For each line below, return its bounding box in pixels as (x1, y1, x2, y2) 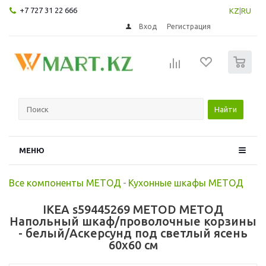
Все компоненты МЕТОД (9, 177, 121, 188)
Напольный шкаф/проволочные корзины (9, 214, 256, 228)
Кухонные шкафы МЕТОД (128, 177, 243, 188)
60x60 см (108, 237, 158, 252)
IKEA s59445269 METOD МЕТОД (43, 202, 223, 216)
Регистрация (167, 22, 211, 30)
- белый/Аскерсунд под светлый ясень (18, 226, 248, 240)
